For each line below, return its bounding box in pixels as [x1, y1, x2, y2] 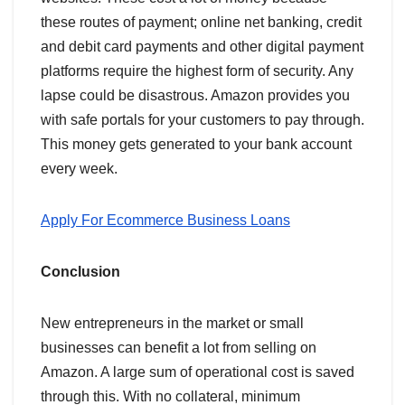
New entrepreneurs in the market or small [41, 316, 304, 332]
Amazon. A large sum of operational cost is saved [41, 364, 354, 381]
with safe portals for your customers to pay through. [41, 112, 364, 128]
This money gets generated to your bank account [41, 137, 352, 153]
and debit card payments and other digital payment [41, 39, 363, 55]
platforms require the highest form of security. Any [41, 63, 353, 80]
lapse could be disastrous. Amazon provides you [41, 88, 350, 104]
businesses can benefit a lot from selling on [41, 340, 316, 356]
